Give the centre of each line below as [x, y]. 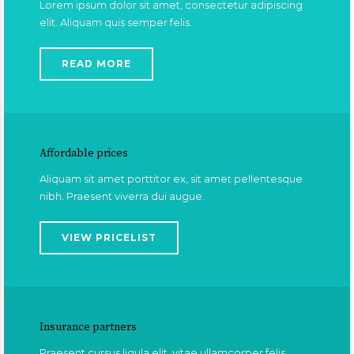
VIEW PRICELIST [109, 237]
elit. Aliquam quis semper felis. [116, 22]
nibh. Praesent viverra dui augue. [122, 196]
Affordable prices [84, 153]
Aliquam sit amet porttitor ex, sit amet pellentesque [171, 179]
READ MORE [96, 64]
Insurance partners [88, 327]
